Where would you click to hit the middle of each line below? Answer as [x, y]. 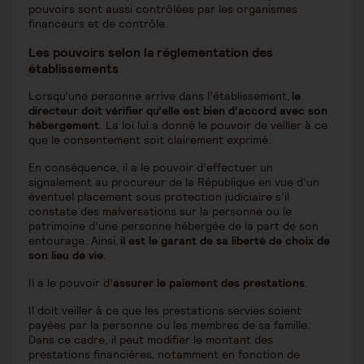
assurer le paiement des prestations [209, 283]
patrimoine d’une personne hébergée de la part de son [173, 226]
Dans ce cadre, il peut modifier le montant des [151, 340]
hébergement [64, 126]
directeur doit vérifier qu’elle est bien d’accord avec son [178, 111]
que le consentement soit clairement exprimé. [152, 140]
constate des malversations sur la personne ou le [160, 212]
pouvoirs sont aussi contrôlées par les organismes [163, 9]
